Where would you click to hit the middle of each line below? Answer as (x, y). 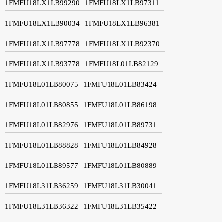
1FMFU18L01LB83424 (120, 84)
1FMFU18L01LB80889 (120, 165)
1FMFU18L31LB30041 (120, 186)
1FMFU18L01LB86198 (120, 104)
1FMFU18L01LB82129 (121, 64)
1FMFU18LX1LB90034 (42, 23)
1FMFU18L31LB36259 (42, 186)
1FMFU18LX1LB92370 (122, 43)
